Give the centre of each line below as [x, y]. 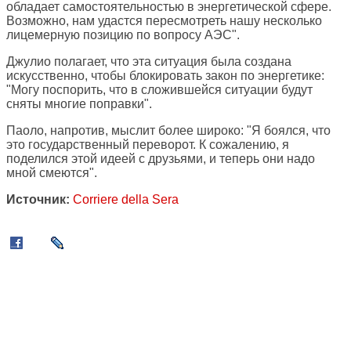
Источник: [38, 200]
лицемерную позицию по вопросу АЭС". [123, 35]
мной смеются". [52, 173]
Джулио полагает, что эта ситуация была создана [149, 62]
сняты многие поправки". [79, 104]
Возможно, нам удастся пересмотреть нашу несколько [164, 21]
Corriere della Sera [126, 200]
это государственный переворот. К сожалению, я [148, 145]
